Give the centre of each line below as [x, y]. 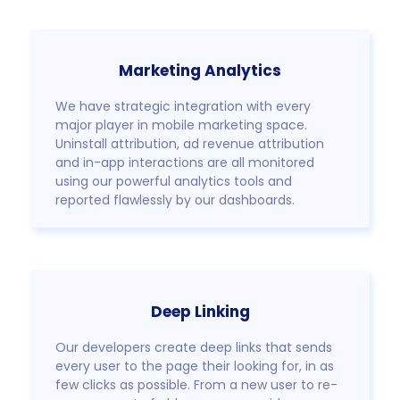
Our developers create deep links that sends [194, 348]
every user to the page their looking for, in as [195, 367]
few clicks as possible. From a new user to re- [197, 385]
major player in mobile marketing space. [182, 125]
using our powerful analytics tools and [174, 182]
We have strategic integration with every [183, 107]
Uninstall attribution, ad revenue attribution [190, 144]
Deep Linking [200, 312]
